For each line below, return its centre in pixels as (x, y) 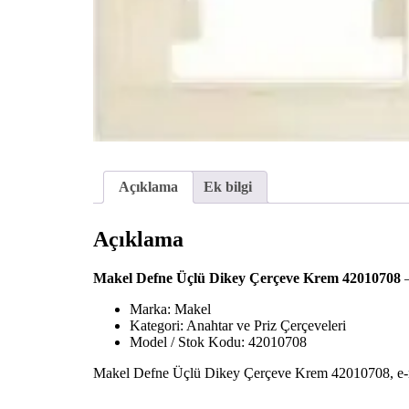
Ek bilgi (228, 187)
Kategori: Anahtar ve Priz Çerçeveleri (238, 325)
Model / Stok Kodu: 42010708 (218, 341)
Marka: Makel (170, 309)
